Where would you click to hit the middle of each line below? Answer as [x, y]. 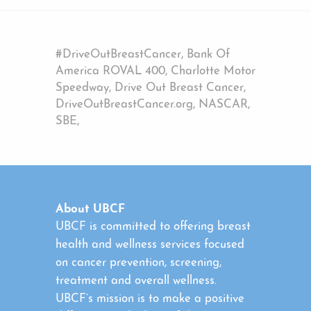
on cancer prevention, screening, [138, 262]
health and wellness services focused [150, 244]
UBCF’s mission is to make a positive [150, 299]
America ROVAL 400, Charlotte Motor [155, 72]
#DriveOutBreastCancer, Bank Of [143, 55]
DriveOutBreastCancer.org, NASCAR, [153, 105]
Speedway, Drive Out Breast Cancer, [151, 88]
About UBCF [90, 209]
